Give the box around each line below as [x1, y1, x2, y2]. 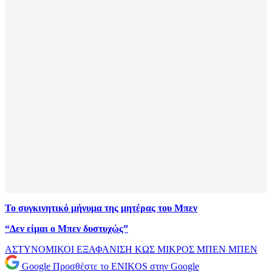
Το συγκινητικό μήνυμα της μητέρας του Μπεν [5, 203, 197, 214]
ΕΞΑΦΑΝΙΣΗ [76, 244, 135, 255]
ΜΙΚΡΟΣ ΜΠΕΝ [157, 244, 228, 255]
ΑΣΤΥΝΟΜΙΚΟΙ [5, 244, 76, 255]
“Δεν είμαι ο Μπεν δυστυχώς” [5, 223, 128, 234]
